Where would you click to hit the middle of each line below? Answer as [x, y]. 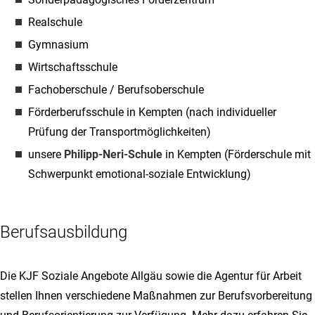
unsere [46, 154]
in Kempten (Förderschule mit [237, 154]
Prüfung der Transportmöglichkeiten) [120, 132]
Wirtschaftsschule [73, 67]
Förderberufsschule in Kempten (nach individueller [152, 112]
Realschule [55, 22]
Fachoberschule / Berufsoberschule [116, 90]
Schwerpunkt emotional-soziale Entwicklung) [140, 174]
